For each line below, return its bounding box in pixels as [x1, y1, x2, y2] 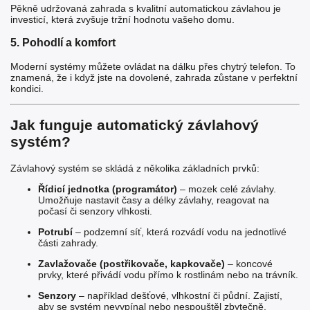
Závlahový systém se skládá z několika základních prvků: [10, 162, 259, 174]
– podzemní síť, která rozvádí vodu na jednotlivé [73, 226, 286, 237]
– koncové [225, 257, 273, 269]
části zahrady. [38, 237, 98, 248]
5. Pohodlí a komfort [10, 36, 116, 49]
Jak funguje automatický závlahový [10, 117, 259, 134]
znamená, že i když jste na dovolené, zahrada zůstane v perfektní [10, 71, 298, 83]
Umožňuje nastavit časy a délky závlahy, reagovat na [38, 194, 269, 206]
